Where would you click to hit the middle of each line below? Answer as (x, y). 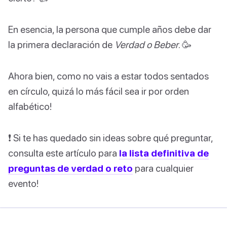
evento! (23, 183)
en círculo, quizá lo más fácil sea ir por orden (99, 91)
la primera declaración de (61, 45)
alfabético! (30, 106)
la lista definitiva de (164, 153)
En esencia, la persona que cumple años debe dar (110, 29)
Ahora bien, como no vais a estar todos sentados (108, 76)
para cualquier (163, 168)
